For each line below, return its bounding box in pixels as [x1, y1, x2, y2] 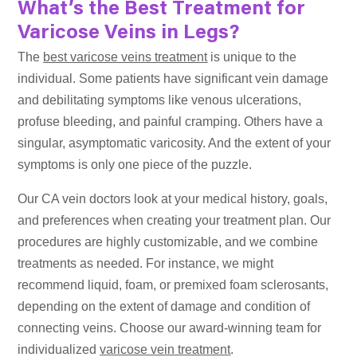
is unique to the [207, 50, 297, 65]
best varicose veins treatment [43, 50, 208, 65]
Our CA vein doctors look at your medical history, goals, [18, 192, 328, 206]
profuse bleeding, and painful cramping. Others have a [18, 115, 324, 129]
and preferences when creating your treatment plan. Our [18, 214, 331, 228]
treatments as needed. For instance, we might [18, 257, 274, 271]
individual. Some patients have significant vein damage [18, 72, 329, 86]
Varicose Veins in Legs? [18, 24, 241, 45]
